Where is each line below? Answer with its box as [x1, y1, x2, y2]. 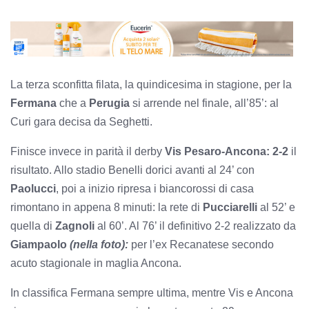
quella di [10, 219, 55, 232]
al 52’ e [260, 201, 295, 213]
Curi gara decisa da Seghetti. [10, 115, 155, 128]
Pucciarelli [203, 201, 260, 213]
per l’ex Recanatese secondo [128, 238, 274, 250]
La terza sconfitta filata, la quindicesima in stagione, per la [10, 78, 292, 90]
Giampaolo [10, 238, 67, 250]
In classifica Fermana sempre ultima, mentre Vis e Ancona [10, 286, 293, 299]
